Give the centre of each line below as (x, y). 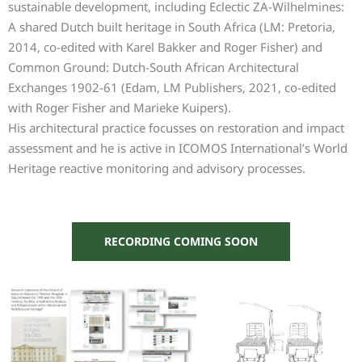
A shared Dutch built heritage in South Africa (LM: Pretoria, (172, 27)
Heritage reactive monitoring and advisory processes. (157, 168)
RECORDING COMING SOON (181, 241)
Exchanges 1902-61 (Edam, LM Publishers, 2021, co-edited (172, 87)
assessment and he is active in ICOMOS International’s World (178, 148)
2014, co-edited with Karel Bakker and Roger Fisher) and (165, 47)
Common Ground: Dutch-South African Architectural (154, 67)
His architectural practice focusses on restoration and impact (176, 128)
